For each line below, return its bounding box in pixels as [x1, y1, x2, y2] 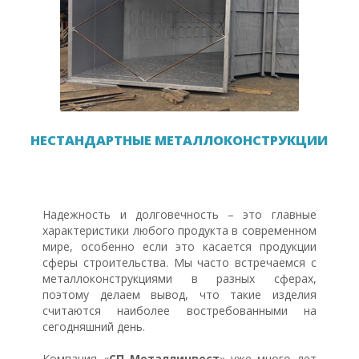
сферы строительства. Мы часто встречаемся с [42, 255, 317, 270]
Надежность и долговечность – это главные [42, 207, 317, 222]
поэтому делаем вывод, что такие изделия [42, 287, 317, 302]
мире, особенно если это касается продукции [42, 239, 317, 254]
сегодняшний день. [42, 319, 146, 334]
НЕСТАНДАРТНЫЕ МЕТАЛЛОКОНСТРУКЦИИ [30, 131, 329, 149]
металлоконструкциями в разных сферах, [42, 271, 317, 286]
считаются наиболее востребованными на [42, 303, 317, 318]
